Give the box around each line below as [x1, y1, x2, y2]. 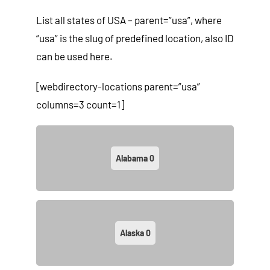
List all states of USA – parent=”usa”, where [36, 14, 222, 27]
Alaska [119, 228, 146, 239]
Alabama [116, 153, 149, 164]
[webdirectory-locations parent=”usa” [36, 80, 200, 93]
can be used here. [36, 50, 113, 63]
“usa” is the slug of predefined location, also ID [36, 32, 234, 45]
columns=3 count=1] [36, 98, 124, 111]
